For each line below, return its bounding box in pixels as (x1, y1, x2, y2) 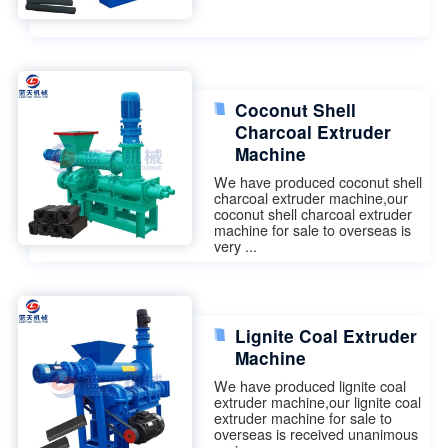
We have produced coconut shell (214, 172, 423, 193)
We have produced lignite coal (214, 375, 407, 396)
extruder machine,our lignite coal (214, 391, 422, 412)
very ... (214, 236, 258, 257)
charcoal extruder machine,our (214, 188, 409, 209)
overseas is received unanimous (214, 423, 419, 444)
